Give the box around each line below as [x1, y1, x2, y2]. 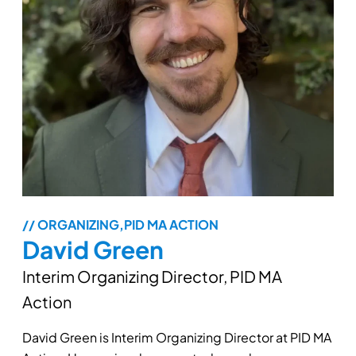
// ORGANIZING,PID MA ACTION [22, 216, 219, 234]
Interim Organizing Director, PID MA [22, 266, 283, 287]
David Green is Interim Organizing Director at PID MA [22, 329, 332, 346]
